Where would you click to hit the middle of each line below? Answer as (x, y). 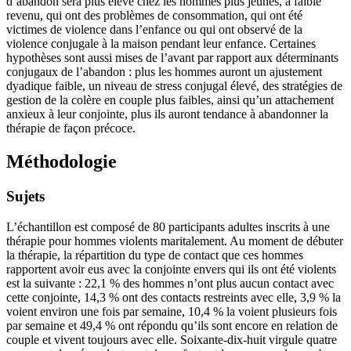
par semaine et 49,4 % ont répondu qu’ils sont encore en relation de (172, 325)
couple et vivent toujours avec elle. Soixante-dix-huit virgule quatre (172, 339)
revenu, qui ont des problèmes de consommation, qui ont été (154, 16)
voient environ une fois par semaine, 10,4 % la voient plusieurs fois (172, 311)
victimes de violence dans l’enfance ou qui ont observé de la (154, 30)
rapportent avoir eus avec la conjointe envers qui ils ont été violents (171, 269)
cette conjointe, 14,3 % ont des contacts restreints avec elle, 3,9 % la (174, 297)
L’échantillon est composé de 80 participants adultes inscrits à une (168, 226)
